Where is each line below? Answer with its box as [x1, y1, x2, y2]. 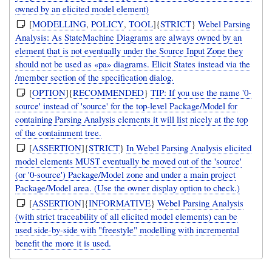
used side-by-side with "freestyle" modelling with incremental [15, 223, 240, 236]
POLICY [91, 18, 124, 30]
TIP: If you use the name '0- [151, 86, 252, 99]
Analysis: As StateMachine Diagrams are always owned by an [15, 31, 242, 44]
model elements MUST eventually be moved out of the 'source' [15, 155, 242, 168]
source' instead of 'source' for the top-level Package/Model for [15, 100, 238, 112]
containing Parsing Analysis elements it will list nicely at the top [15, 113, 248, 126]
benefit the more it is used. [15, 237, 112, 250]
